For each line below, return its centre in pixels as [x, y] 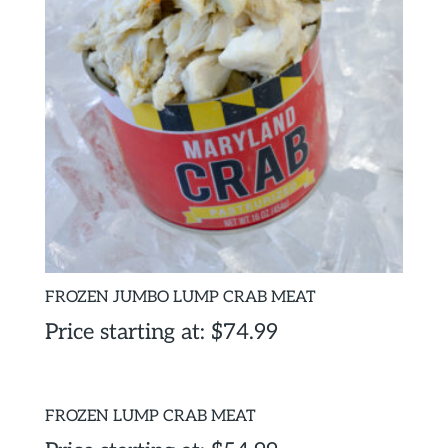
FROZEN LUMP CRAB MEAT [150, 417]
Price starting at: [127, 332]
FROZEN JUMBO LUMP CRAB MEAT [180, 298]
